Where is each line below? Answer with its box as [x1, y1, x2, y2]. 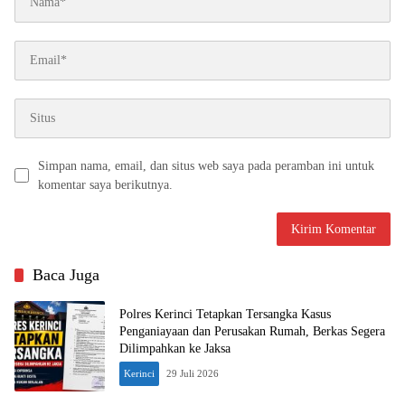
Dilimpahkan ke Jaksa [119, 342, 231, 356]
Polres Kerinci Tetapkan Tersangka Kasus [119, 307, 331, 322]
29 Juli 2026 [166, 368, 219, 380]
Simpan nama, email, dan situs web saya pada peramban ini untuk [38, 158, 374, 173]
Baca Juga [33, 265, 99, 284]
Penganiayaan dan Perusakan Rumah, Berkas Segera [119, 325, 385, 339]
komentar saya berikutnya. [38, 177, 173, 192]
